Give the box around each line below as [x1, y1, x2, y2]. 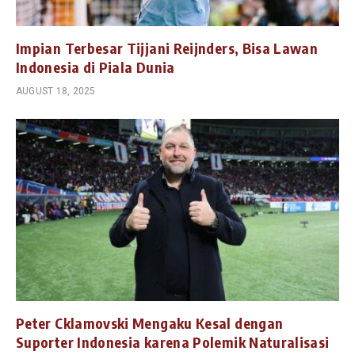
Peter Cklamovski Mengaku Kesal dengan [16, 313, 284, 332]
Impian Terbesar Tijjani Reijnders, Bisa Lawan [16, 39, 319, 58]
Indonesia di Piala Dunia [16, 58, 175, 77]
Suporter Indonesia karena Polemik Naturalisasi [16, 332, 330, 351]
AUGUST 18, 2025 [16, 86, 96, 97]
